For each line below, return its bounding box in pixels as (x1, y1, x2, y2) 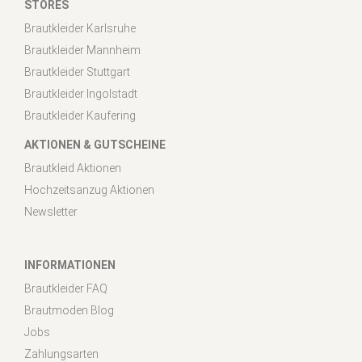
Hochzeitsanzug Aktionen (24, 183, 154, 196)
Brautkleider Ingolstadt (24, 86, 137, 100)
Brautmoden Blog (24, 303, 114, 317)
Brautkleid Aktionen (24, 161, 121, 175)
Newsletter (24, 204, 78, 218)
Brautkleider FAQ (24, 281, 107, 295)
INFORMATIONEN (24, 258, 116, 271)
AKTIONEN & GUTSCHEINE (24, 137, 166, 151)
